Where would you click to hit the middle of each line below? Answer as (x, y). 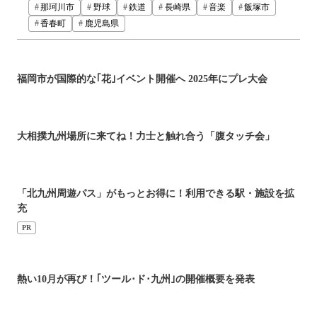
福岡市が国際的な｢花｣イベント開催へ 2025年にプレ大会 (142, 79)
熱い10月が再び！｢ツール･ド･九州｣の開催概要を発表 (136, 279)
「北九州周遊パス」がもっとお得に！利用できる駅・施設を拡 (156, 193)
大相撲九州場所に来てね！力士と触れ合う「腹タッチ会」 (151, 136)
